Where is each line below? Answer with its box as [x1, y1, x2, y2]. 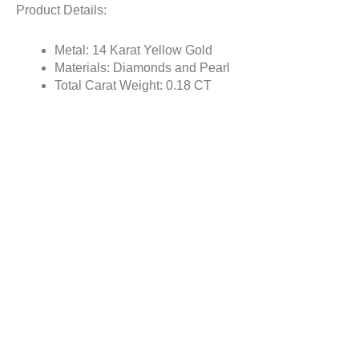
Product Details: [16, 2, 107, 17]
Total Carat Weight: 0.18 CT [54, 78, 212, 92]
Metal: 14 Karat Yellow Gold [54, 42, 212, 57]
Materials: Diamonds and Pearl [54, 60, 230, 75]
